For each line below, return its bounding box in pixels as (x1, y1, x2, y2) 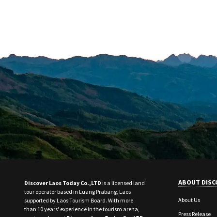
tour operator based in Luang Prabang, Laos (24, 187, 131, 195)
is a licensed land (101, 179, 145, 186)
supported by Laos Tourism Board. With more (24, 196, 133, 204)
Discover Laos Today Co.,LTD (24, 179, 101, 186)
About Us (178, 196, 200, 203)
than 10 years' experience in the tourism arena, (24, 205, 139, 213)
